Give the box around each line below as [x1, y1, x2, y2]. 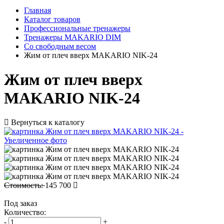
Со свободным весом [24, 41, 96, 50]
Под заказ [4, 199, 37, 208]
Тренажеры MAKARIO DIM [24, 32, 121, 41]
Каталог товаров [24, 14, 80, 23]
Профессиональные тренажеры [24, 23, 130, 32]
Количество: [4, 208, 46, 217]
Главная [24, 5, 51, 14]
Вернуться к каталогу [9, 118, 84, 127]
